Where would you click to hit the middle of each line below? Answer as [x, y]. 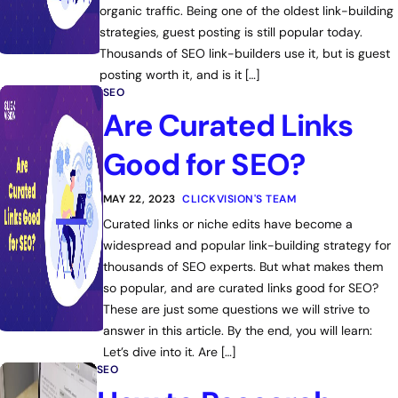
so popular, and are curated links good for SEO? [242, 288]
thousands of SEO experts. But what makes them [243, 267]
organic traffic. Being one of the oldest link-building [246, 11]
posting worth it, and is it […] [179, 75]
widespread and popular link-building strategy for [247, 245]
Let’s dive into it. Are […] [169, 352]
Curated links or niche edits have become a [227, 224]
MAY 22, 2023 [139, 199]
